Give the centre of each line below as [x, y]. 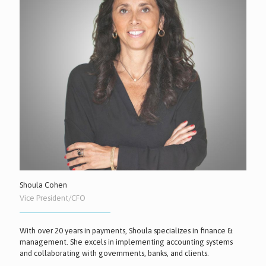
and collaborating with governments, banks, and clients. [114, 253]
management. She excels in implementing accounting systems [126, 242]
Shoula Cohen [43, 185]
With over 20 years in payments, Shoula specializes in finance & [126, 230]
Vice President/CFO [53, 198]
